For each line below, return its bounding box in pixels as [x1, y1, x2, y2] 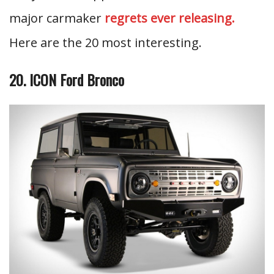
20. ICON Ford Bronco [9, 68, 124, 91]
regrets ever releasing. [105, 10, 235, 26]
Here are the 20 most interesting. [9, 34, 202, 51]
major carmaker [9, 10, 105, 26]
